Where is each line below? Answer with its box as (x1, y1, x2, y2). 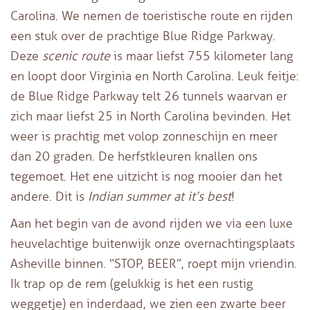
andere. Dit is (10, 188, 88, 204)
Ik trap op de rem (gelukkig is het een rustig (10, 275, 253, 291)
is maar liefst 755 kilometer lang (110, 48, 293, 64)
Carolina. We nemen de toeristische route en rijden (10, 8, 293, 24)
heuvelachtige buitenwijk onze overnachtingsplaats (10, 235, 295, 251)
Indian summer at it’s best (88, 188, 231, 204)
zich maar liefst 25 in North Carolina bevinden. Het (10, 108, 291, 124)
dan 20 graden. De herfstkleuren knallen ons (10, 148, 257, 164)
